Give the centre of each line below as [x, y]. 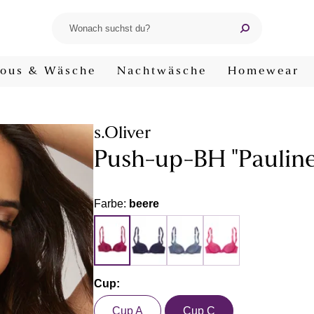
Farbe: [111, 204]
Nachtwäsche [162, 71]
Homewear [264, 71]
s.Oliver [122, 134]
